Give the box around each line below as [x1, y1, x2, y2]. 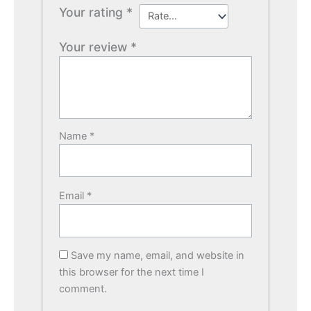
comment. [59, 283, 108, 296]
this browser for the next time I [59, 266, 205, 279]
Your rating [59, 4, 127, 19]
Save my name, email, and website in [71, 249, 245, 262]
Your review [59, 39, 131, 54]
